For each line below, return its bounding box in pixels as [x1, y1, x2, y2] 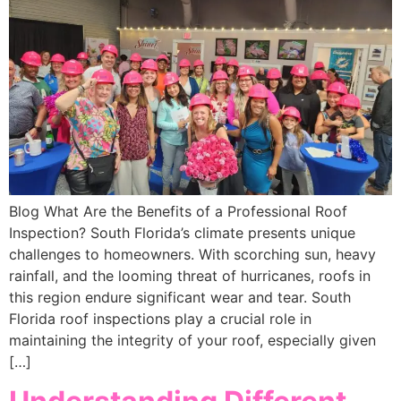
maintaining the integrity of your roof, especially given [9, 330, 376, 349]
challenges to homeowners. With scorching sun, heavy [9, 244, 376, 263]
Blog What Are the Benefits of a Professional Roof [9, 201, 347, 220]
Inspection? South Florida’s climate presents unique [9, 223, 355, 242]
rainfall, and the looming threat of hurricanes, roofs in [9, 266, 371, 285]
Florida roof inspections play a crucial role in [9, 309, 311, 328]
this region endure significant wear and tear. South [9, 287, 351, 306]
